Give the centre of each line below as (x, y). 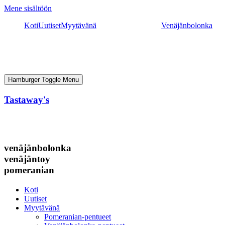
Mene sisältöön (28, 8)
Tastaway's (27, 99)
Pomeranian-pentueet (78, 216)
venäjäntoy (27, 159)
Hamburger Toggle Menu (43, 80)
